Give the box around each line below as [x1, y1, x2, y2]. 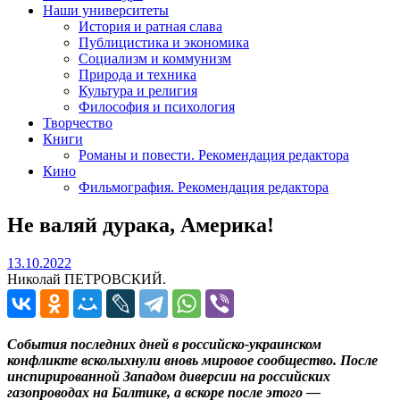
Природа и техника [79, 66, 196, 82]
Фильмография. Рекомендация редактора [79, 179, 329, 195]
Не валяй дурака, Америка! [7, 212, 274, 237]
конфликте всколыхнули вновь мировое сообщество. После [7, 352, 378, 368]
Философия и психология [79, 98, 235, 114]
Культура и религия [79, 82, 197, 98]
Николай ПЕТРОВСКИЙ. [7, 271, 166, 287]
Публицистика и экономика [79, 34, 249, 50]
